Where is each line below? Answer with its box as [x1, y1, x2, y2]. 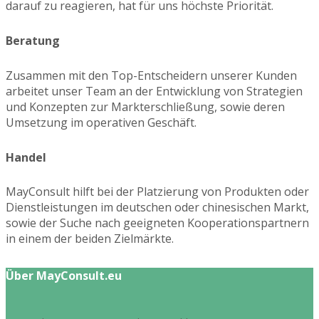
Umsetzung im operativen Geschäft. [6, 114, 197, 130]
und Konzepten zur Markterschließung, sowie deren [6, 98, 285, 115]
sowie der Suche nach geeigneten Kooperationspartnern [6, 215, 309, 231]
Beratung [6, 33, 60, 49]
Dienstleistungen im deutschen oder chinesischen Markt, [6, 199, 309, 216]
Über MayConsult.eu [6, 268, 122, 284]
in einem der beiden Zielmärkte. [6, 231, 174, 247]
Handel [6, 149, 46, 165]
